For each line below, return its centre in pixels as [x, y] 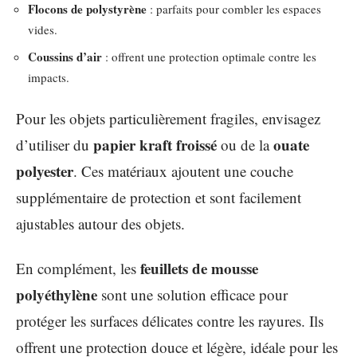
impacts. [49, 77]
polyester [45, 171]
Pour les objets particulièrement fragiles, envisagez [168, 118]
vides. [43, 29]
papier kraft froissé [155, 145]
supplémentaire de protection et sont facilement [159, 197]
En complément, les [78, 268]
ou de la [245, 145]
